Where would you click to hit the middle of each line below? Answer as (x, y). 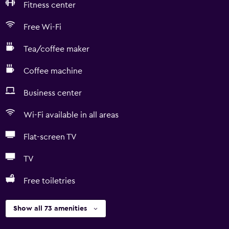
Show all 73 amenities (50, 209)
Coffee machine (53, 71)
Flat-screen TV (50, 137)
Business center (53, 93)
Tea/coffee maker (56, 49)
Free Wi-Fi (42, 27)
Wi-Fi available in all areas (71, 115)
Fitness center (50, 5)
